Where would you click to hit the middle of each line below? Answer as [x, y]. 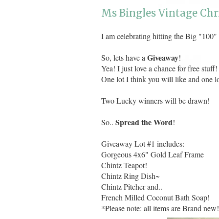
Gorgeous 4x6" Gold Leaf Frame [153, 154]
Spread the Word [144, 122]
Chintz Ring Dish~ [131, 176]
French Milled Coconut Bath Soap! [155, 197]
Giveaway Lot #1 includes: [143, 144]
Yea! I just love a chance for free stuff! [159, 68]
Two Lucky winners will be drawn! [155, 101]
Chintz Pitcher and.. [132, 187]
